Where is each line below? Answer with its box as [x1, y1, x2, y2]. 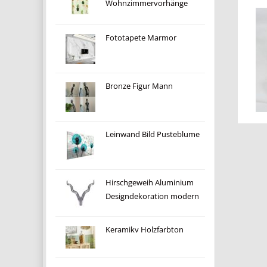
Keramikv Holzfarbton [105, 225, 184, 235]
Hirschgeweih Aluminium [105, 178, 194, 188]
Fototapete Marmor [105, 33, 176, 43]
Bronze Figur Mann [105, 81, 173, 91]
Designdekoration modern [105, 191, 199, 201]
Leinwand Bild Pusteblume [105, 129, 200, 139]
